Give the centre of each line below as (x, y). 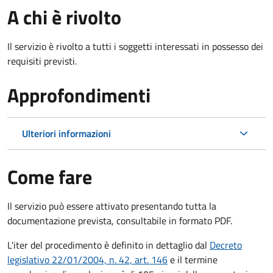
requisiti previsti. (42, 61)
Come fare (50, 176)
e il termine (193, 259)
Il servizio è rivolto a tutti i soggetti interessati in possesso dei (135, 46)
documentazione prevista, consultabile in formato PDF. (120, 220)
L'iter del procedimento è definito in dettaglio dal (108, 245)
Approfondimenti (79, 95)
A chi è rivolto (64, 17)
